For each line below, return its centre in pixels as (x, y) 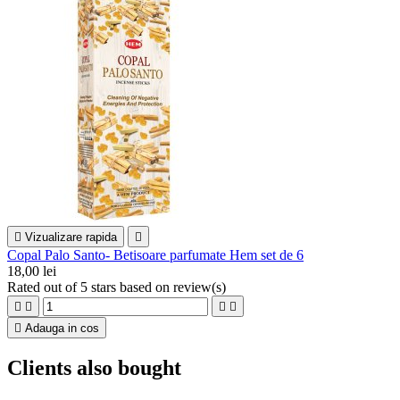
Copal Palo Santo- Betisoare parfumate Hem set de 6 (155, 254)
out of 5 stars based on (108, 287)
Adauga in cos (62, 328)
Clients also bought (94, 367)
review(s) (200, 287)
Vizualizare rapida (71, 237)
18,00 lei (32, 271)
